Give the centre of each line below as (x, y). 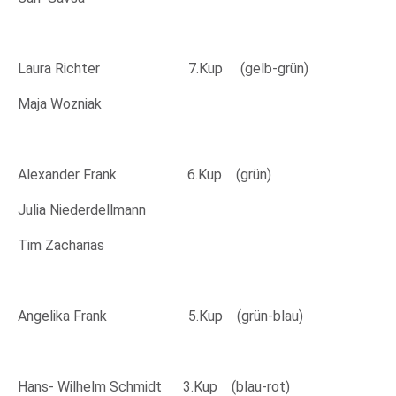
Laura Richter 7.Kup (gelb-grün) (167, 69)
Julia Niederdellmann (82, 210)
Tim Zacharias (61, 245)
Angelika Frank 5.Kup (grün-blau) (160, 316)
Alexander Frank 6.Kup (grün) (145, 175)
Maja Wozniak (60, 104)
